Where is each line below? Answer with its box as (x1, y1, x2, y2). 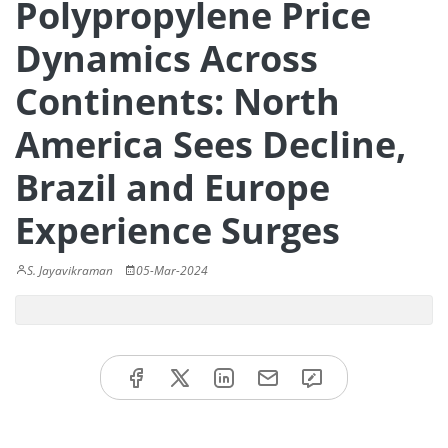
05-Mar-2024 (136, 262, 208, 279)
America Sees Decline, (15, 120, 406, 169)
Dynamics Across (15, 34, 318, 83)
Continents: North (15, 77, 340, 126)
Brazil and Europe (15, 163, 330, 212)
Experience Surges (15, 206, 340, 255)
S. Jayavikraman (27, 262, 113, 279)
